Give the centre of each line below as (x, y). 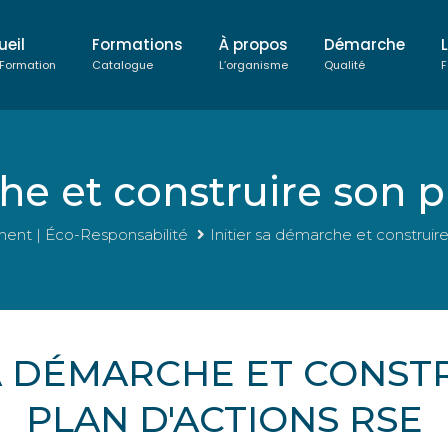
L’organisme (253, 65)
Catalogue (122, 65)
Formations (137, 44)
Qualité (344, 65)
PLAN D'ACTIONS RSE (224, 419)
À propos (253, 44)
